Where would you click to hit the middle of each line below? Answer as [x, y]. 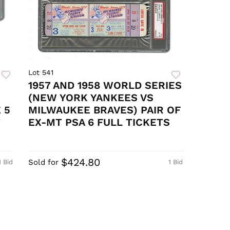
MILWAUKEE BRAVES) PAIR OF [105, 110]
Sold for [44, 162]
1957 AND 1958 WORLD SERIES [105, 85]
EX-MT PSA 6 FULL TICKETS [99, 122]
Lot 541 [41, 73]
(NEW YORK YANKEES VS [91, 98]
